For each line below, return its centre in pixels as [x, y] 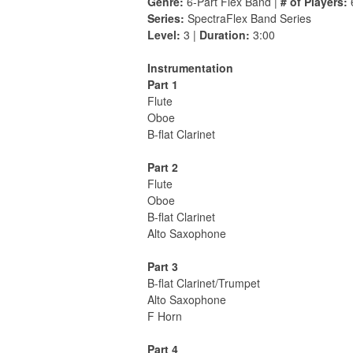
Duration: [225, 35]
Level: [164, 35]
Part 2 [163, 167]
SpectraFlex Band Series [248, 19]
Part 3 [163, 267]
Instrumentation [190, 68]
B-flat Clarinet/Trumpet [204, 283]
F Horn [165, 316]
